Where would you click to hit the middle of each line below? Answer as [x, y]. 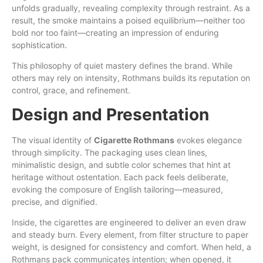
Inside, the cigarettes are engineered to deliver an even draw [129, 222]
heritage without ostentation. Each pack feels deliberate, [120, 177]
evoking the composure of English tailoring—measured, [117, 189]
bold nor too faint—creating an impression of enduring [115, 32]
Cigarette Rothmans [134, 140]
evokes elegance [208, 140]
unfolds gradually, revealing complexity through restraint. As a [131, 8]
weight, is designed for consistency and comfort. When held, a [131, 247]
